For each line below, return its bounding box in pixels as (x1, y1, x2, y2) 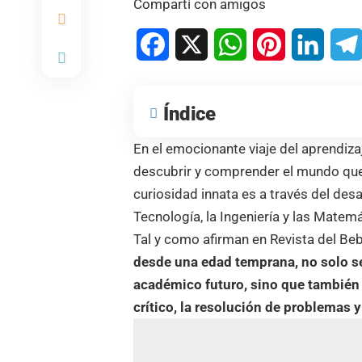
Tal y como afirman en (133, 230, 271, 247)
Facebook (169, 36, 225, 52)
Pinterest (285, 36, 336, 52)
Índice (163, 102, 216, 125)
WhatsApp (246, 36, 306, 52)
